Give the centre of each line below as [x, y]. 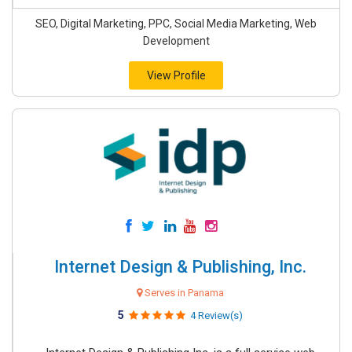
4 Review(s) [216, 315]
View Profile [176, 75]
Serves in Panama [183, 293]
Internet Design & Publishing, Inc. [180, 267]
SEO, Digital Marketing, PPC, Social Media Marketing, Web [176, 24]
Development [176, 41]
